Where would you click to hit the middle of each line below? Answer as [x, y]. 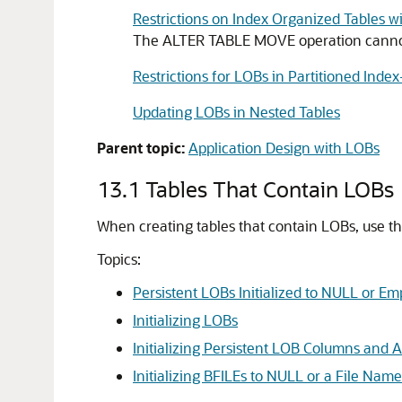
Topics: [119, 259]
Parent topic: [141, 148]
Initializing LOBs [185, 320]
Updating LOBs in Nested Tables [236, 112]
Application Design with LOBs [284, 148]
